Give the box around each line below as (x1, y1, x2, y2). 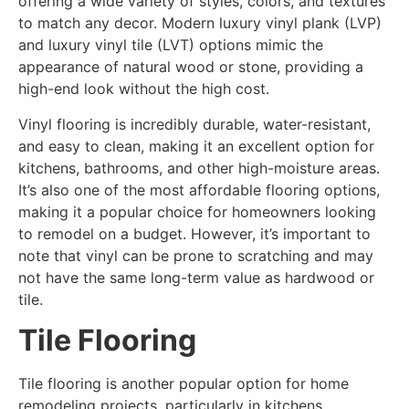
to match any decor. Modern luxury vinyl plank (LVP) (18, 14, 382, 33)
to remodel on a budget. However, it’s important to (18, 224, 371, 243)
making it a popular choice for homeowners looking (18, 202, 376, 221)
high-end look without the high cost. (18, 79, 269, 99)
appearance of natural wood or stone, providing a (18, 58, 363, 77)
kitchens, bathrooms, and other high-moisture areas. (18, 158, 380, 177)
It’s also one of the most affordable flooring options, (18, 180, 380, 199)
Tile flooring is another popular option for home (18, 373, 349, 393)
